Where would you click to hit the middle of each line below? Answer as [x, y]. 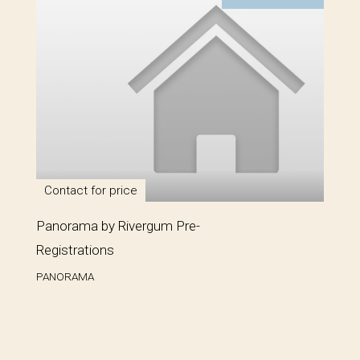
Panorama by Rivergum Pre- [118, 225]
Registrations [75, 250]
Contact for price [91, 190]
